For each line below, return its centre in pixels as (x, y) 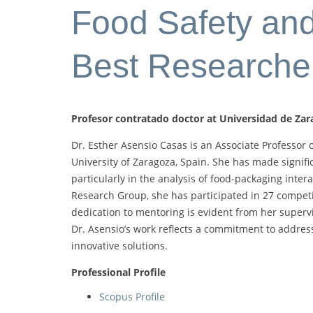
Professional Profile (118, 272)
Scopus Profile (132, 297)
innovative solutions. (119, 246)
